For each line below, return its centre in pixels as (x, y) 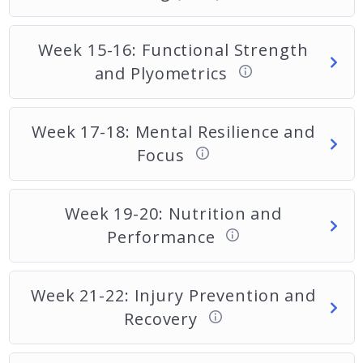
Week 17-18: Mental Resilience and (173, 132)
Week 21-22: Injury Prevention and (173, 296)
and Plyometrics (163, 74)
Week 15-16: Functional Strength (173, 50)
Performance (163, 237)
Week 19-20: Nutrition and (173, 214)
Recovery (163, 319)
